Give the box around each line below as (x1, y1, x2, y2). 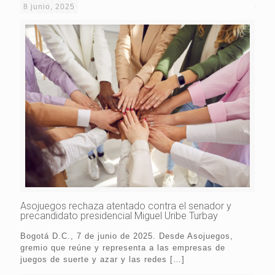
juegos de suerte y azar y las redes (20, 254, 167, 264)
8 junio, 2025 (23, 2, 75, 12)
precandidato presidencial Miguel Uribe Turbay (20, 209, 218, 222)
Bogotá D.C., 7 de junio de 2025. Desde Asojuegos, (20, 231, 233, 241)
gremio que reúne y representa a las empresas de (20, 242, 225, 252)
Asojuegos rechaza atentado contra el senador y (20, 199, 231, 212)
